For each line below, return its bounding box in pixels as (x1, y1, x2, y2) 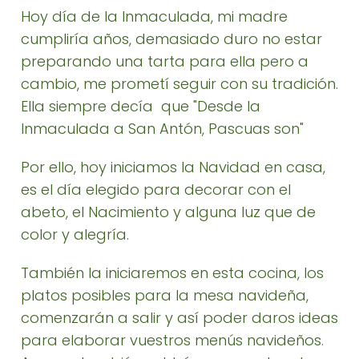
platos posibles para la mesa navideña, (21, 285, 309, 305)
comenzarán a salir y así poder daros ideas (21, 308, 338, 328)
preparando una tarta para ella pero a (21, 51, 309, 71)
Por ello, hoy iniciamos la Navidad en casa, (21, 157, 325, 177)
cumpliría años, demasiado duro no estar (21, 29, 322, 49)
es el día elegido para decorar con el (21, 179, 291, 200)
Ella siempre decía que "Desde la (21, 96, 260, 116)
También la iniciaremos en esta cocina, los (21, 263, 324, 283)
